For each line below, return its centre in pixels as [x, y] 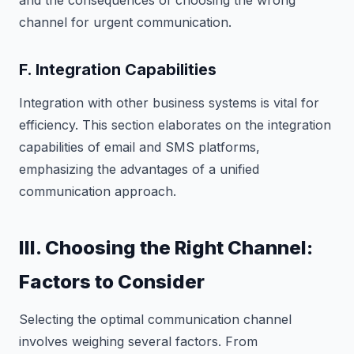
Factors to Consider [112, 281]
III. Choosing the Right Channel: [166, 247]
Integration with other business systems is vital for [169, 102]
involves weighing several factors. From [138, 341]
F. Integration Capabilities [118, 69]
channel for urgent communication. [125, 22]
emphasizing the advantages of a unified [139, 169]
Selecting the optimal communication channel [155, 319]
